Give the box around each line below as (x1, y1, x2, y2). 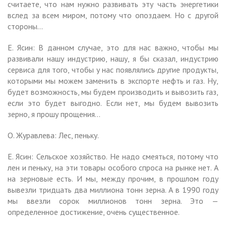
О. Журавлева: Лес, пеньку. (8, 130, 99, 140)
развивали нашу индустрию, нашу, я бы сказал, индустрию (8, 53, 218, 64)
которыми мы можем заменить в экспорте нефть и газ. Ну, (8, 75, 218, 86)
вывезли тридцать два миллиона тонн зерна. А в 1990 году (8, 184, 218, 195)
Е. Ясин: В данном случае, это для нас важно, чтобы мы (8, 42, 218, 52)
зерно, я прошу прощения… (8, 108, 100, 119)
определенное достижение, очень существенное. (8, 206, 180, 217)
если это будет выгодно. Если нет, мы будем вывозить (8, 97, 218, 108)
